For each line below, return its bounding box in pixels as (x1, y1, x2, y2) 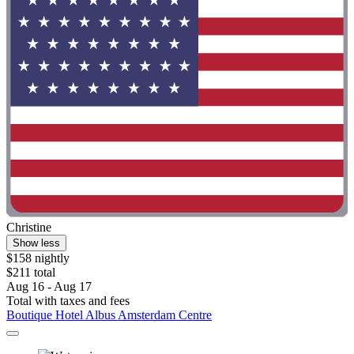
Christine (6, 220, 51, 234)
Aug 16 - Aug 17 (6, 279, 92, 293)
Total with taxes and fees (6, 293, 130, 307)
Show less (13, 236, 60, 249)
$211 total (6, 265, 55, 279)
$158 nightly (6, 250, 70, 265)
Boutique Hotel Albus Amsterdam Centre (6, 307, 212, 322)
